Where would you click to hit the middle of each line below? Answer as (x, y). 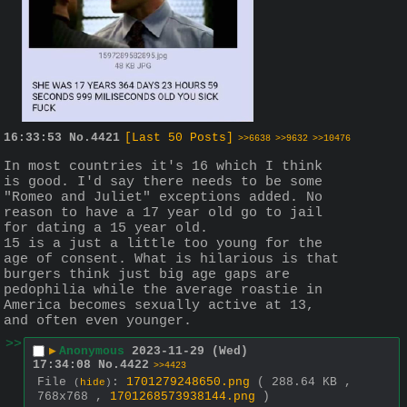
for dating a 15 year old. (106, 228)
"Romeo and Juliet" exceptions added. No (163, 197)
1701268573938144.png (183, 396)
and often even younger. (98, 321)
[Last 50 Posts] (179, 137)
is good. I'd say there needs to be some (163, 182)
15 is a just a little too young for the (163, 243)
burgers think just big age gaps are (147, 274)
